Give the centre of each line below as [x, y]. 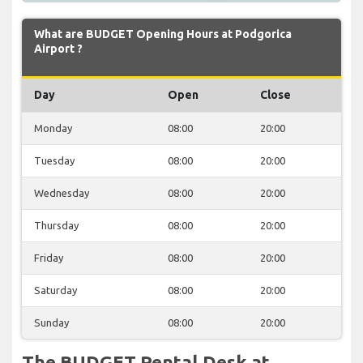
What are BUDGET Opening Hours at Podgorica [163, 34]
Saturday [56, 290]
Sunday [51, 322]
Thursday [56, 225]
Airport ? [58, 48]
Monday [53, 128]
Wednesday [62, 192]
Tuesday [54, 160]
